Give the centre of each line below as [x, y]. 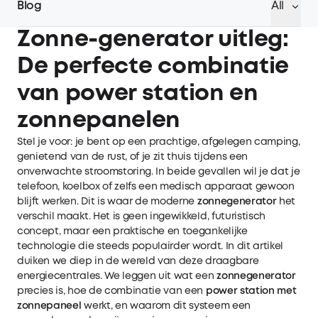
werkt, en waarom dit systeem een [166, 306]
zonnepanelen [99, 121]
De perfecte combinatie [153, 67]
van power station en [138, 94]
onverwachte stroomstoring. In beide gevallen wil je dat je [159, 172]
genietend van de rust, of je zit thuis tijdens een [132, 157]
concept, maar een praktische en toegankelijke [132, 231]
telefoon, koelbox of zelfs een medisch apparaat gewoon [156, 187]
